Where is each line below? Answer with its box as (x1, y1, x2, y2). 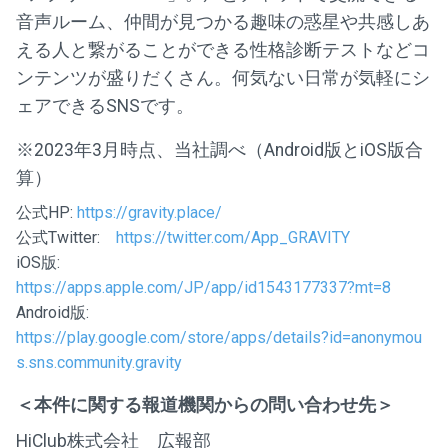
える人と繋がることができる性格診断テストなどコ (16, 39, 430, 60)
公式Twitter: (16, 227, 116, 247)
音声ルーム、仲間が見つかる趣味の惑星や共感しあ (16, 11, 430, 32)
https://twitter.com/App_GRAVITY (116, 227, 350, 247)
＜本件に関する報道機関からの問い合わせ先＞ (16, 394, 394, 415)
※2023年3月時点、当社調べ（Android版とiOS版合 (16, 139, 423, 160)
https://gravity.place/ (77, 202, 222, 222)
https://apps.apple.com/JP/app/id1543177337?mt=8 (16, 277, 391, 297)
